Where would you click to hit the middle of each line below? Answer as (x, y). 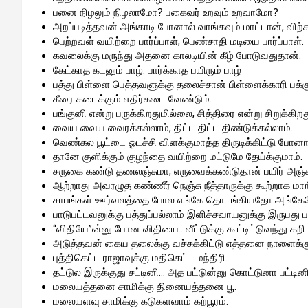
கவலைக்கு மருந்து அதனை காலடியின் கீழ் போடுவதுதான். (177, 56)
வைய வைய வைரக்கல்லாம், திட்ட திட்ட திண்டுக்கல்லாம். (173, 128)
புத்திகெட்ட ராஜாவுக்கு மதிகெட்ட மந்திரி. (140, 258)
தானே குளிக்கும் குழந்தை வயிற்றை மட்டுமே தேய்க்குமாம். (178, 157)
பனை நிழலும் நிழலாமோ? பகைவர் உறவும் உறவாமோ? (166, 12)
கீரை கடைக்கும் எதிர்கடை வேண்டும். (132, 99)
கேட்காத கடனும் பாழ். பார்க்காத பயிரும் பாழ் (148, 70)
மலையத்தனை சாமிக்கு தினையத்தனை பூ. (145, 287)
